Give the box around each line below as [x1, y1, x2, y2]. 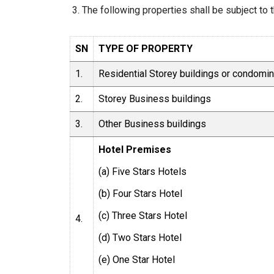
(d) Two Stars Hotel [98, 231, 182, 243]
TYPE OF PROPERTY [98, 42, 193, 54]
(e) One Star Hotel [98, 253, 175, 265]
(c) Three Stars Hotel [98, 209, 187, 221]
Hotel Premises [98, 143, 171, 155]
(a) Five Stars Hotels [98, 165, 187, 177]
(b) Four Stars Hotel [98, 187, 182, 199]
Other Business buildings [98, 117, 206, 130]
